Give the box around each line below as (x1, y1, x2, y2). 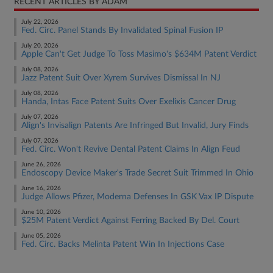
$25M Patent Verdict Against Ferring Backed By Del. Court (21, 216, 239, 225)
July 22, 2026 (21, 19, 58, 25)
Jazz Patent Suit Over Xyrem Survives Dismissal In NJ (21, 74, 221, 82)
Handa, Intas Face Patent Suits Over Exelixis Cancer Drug (21, 97, 236, 106)
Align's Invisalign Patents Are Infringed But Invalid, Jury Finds (21, 121, 249, 130)
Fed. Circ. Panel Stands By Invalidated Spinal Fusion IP (21, 26, 223, 35)
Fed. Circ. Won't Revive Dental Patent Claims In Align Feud (21, 145, 240, 154)
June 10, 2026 (21, 209, 61, 215)
